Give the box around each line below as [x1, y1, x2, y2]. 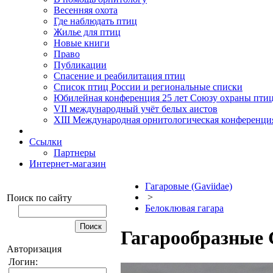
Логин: [9, 257, 38, 267]
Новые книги [54, 38, 110, 48]
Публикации [54, 60, 107, 70]
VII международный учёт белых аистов [54, 104, 218, 114]
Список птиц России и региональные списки [54, 82, 243, 92]
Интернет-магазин [29, 158, 106, 169]
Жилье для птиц [54, 27, 121, 37]
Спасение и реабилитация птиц [54, 71, 185, 81]
